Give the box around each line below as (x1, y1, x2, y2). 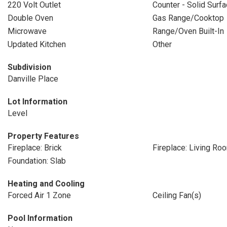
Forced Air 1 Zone (8, 191, 71, 200)
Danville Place (8, 74, 58, 84)
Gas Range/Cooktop (152, 13, 224, 23)
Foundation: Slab (8, 156, 66, 166)
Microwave (8, 26, 47, 36)
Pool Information (8, 213, 72, 223)
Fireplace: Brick (8, 143, 62, 153)
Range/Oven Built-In (152, 26, 224, 36)
